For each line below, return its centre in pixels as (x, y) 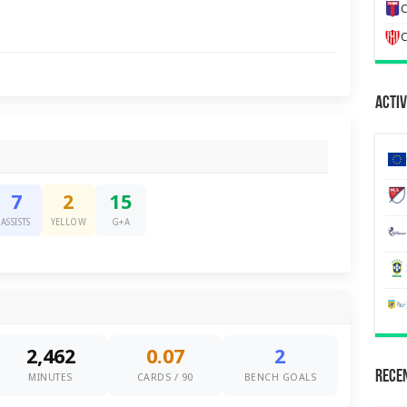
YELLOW (68, 222)
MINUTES (50, 377)
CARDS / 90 (165, 377)
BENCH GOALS (280, 377)
